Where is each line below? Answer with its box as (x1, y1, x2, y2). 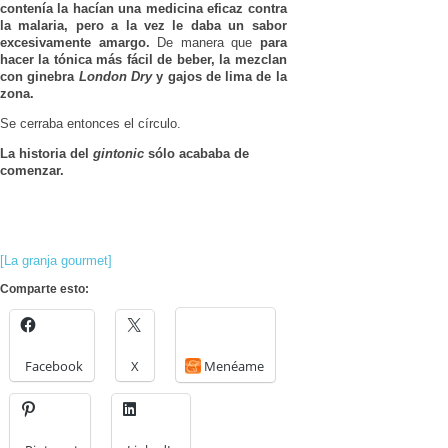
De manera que (149, 34, 260, 50)
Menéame (204, 356, 264, 375)
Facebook (25, 356, 83, 375)
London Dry (78, 68, 152, 84)
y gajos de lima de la (151, 68, 287, 84)
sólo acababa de (144, 145, 249, 161)
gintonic (93, 145, 144, 161)
